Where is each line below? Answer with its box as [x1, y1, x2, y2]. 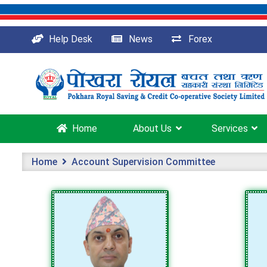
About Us [133, 123, 172, 135]
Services [211, 123, 248, 135]
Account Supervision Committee [72, 156, 215, 167]
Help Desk [48, 33, 92, 45]
